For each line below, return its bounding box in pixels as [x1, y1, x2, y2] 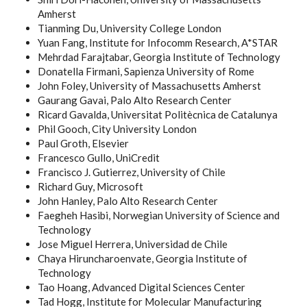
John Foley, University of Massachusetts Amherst [38, 79, 261, 92]
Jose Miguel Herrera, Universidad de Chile [38, 238, 228, 250]
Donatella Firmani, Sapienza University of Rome [38, 65, 254, 77]
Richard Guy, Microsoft [38, 180, 143, 193]
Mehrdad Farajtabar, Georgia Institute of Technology [38, 51, 280, 63]
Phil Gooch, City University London [38, 123, 197, 135]
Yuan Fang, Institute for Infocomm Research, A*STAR [38, 36, 278, 49]
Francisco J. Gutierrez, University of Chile [38, 166, 225, 178]
